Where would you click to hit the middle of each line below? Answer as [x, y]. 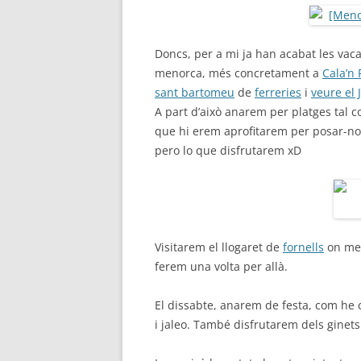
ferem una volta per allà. [223, 266]
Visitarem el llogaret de [219, 247]
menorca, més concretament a [239, 73]
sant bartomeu [195, 92]
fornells [303, 247]
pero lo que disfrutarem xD [228, 150]
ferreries [278, 92]
